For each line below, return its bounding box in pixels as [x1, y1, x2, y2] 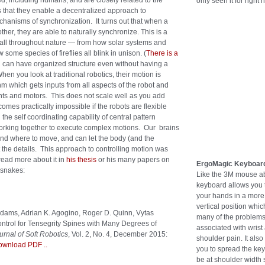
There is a [146, 49, 178, 57]
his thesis [66, 156, 96, 164]
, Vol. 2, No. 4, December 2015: [68, 230, 167, 238]
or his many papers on [96, 156, 170, 164]
